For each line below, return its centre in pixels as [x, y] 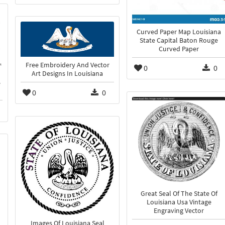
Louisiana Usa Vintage [179, 202]
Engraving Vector [179, 210]
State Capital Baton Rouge [179, 41]
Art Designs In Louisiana [67, 73]
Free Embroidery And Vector [67, 65]
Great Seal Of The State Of [179, 193]
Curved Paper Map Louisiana [179, 32]
